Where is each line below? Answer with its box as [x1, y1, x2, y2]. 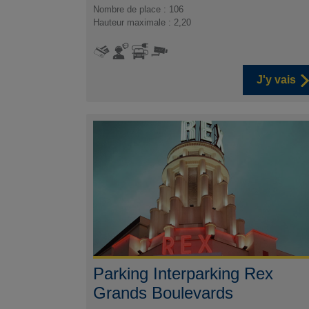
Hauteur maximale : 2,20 [93, 17, 192, 28]
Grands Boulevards [93, 283, 234, 302]
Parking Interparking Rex [93, 263, 274, 283]
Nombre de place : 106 [93, 4, 184, 15]
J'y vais [256, 74, 296, 86]
